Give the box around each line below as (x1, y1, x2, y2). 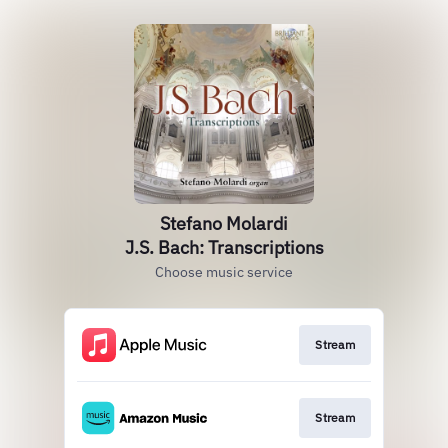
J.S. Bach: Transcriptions (124, 236, 324, 259)
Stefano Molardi (160, 212, 288, 235)
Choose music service (155, 263, 293, 281)
